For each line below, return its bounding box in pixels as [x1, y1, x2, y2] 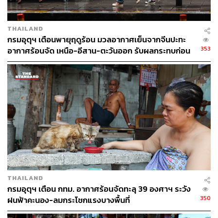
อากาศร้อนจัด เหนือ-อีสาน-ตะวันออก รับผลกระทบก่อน [7, 45, 190, 57]
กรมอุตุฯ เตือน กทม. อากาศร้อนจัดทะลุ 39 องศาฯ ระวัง [7, 183, 191, 196]
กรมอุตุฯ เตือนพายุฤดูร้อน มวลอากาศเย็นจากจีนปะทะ [7, 34, 186, 46]
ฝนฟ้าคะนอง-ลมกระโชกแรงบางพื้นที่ [7, 194, 130, 207]
